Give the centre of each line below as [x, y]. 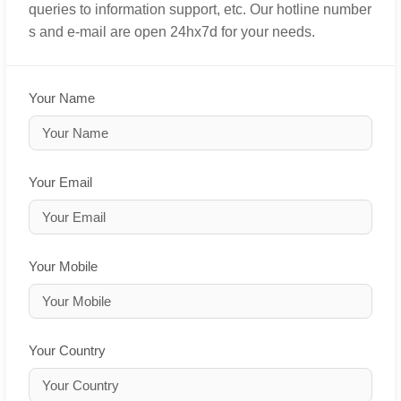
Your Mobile [63, 267]
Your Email [60, 183]
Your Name [62, 98]
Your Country [67, 351]
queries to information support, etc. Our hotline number [200, 10]
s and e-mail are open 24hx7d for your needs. [172, 32]
